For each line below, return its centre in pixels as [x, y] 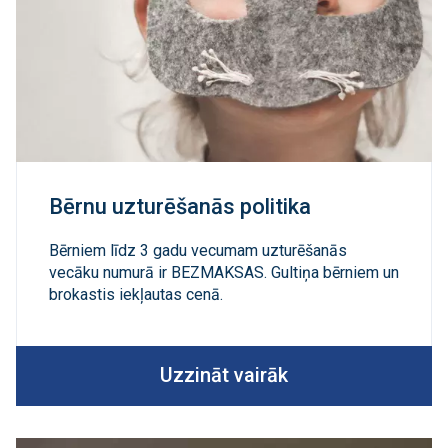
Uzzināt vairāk [224, 375]
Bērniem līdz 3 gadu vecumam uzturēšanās [198, 250]
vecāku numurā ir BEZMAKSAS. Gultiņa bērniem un [224, 272]
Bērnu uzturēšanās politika [180, 206]
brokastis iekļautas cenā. [136, 294]
